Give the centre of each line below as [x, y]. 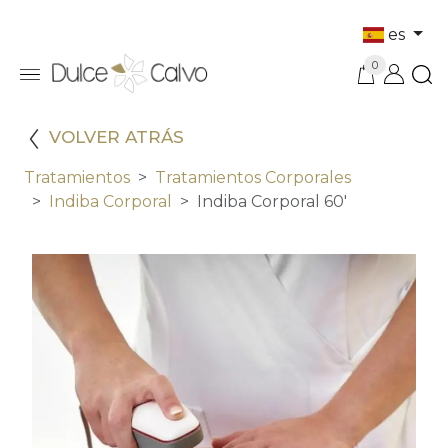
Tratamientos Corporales [253, 178]
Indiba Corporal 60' [272, 202]
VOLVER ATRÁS [116, 137]
